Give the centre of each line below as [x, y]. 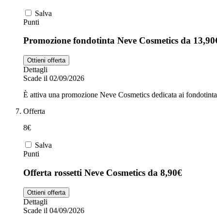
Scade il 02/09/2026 [54, 78]
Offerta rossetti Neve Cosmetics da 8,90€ [103, 172]
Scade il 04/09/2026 [54, 210]
